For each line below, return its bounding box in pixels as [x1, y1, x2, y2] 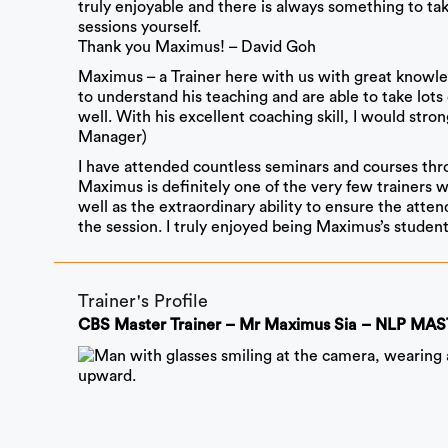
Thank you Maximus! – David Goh [77, 39, 316, 56]
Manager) [77, 129, 147, 146]
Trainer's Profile [77, 292, 208, 311]
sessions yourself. [77, 19, 201, 36]
